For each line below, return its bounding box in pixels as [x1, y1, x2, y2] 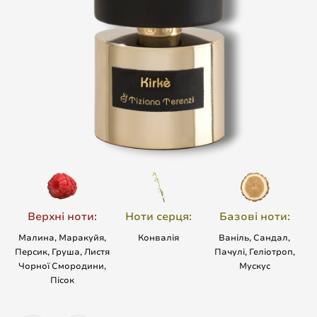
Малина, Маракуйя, [18, 231, 107, 243]
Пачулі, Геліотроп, [214, 246, 295, 258]
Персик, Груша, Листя [15, 246, 110, 258]
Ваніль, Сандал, [219, 231, 291, 243]
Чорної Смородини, [18, 260, 107, 272]
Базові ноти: [219, 209, 290, 224]
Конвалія [138, 231, 179, 243]
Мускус [238, 260, 270, 272]
